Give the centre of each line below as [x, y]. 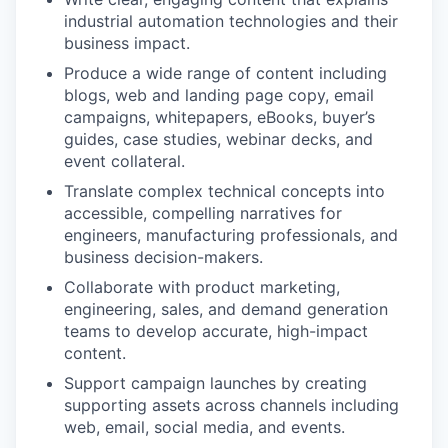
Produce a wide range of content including [225, 72]
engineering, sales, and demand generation [226, 308]
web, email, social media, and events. [204, 426]
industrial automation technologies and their [231, 20]
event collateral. [124, 160]
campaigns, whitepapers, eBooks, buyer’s [219, 116]
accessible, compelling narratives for [203, 212]
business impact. [127, 42]
